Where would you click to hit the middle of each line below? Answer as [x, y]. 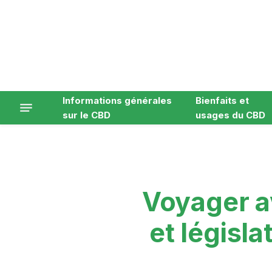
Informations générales [117, 100]
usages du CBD [231, 115]
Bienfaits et [223, 100]
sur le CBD [87, 115]
